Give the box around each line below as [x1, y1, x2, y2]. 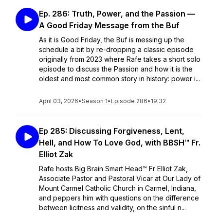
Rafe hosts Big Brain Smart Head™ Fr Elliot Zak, [39, 164, 188, 173]
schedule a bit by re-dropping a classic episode [39, 45, 194, 54]
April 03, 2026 [39, 97, 78, 105]
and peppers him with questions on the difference [39, 194, 199, 202]
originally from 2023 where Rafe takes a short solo [39, 55, 200, 63]
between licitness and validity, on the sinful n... [39, 203, 186, 212]
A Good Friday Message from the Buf [39, 20, 180, 30]
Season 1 [82, 97, 108, 105]
